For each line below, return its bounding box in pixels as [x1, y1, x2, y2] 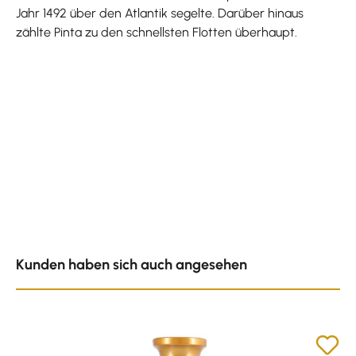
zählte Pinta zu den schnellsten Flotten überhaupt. [16, 24, 297, 40]
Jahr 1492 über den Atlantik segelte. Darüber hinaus [16, 5, 304, 21]
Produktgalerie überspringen [15, 241, 175, 257]
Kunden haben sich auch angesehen [16, 255, 247, 273]
